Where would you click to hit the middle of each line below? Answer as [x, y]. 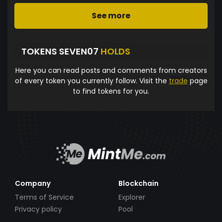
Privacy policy [38, 209]
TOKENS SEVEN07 [61, 52]
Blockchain [139, 183]
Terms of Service [44, 197]
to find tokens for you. [111, 91]
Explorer [132, 197]
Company [33, 183]
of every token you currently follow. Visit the [92, 81]
